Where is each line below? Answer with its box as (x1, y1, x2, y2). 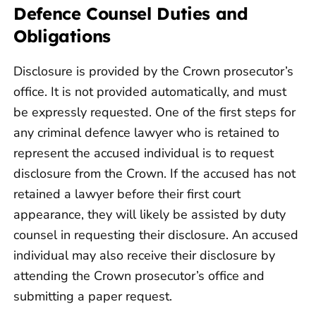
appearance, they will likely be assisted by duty (13, 206, 286, 224)
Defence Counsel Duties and (13, 3, 248, 25)
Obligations (13, 25, 111, 47)
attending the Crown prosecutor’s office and (13, 267, 265, 285)
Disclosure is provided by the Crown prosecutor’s (13, 63, 293, 80)
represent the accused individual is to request (13, 145, 274, 162)
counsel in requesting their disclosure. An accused (13, 226, 298, 244)
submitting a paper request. (13, 288, 172, 305)
